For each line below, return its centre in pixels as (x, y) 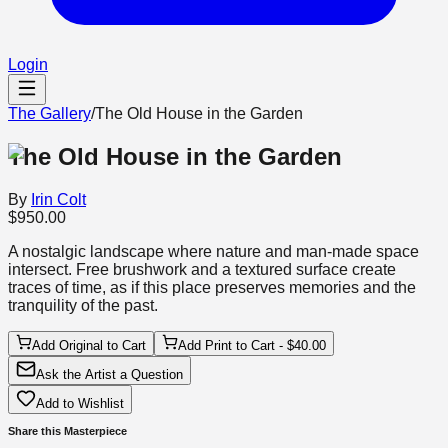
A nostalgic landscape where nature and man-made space (213, 251)
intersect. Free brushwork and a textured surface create (202, 269)
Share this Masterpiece (67, 430)
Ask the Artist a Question (109, 374)
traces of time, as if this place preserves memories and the (212, 287)
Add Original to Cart (89, 345)
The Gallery (49, 113)
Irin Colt (58, 199)
